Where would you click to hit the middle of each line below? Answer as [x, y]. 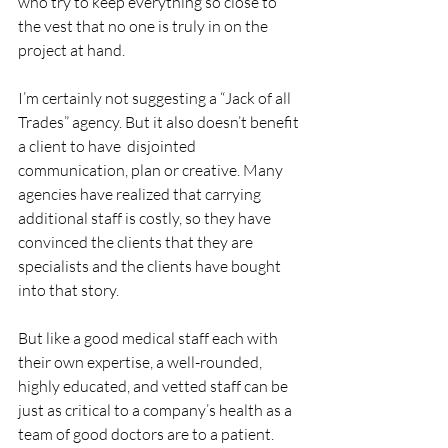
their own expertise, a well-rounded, [141, 362]
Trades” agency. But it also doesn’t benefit [160, 122]
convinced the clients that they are [137, 242]
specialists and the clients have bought [151, 266]
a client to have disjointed [108, 146]
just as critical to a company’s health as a [156, 410]
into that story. [68, 290]
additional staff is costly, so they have [146, 218]
